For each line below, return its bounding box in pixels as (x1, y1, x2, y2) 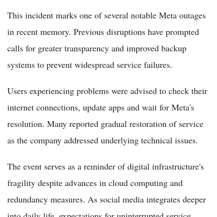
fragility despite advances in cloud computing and (7, 176, 183, 188)
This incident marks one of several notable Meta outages (7, 9, 206, 21)
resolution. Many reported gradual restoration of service (7, 117, 203, 129)
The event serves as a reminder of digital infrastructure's (7, 160, 204, 172)
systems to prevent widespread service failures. (7, 58, 172, 70)
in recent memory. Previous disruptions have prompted (7, 25, 199, 37)
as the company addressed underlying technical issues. (7, 134, 198, 146)
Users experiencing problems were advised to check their (7, 84, 207, 96)
